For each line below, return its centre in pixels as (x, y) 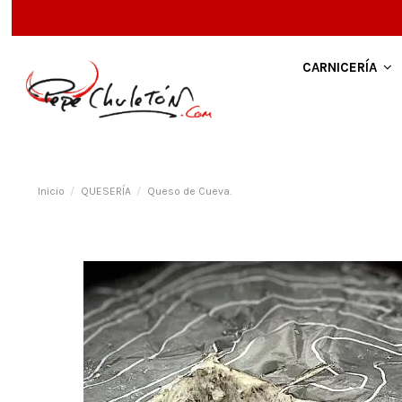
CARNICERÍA (341, 67)
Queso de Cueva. (189, 191)
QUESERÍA (105, 191)
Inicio (51, 191)
